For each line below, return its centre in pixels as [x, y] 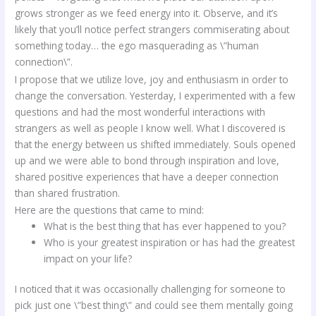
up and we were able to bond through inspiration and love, [147, 160]
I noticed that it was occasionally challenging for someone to [151, 289]
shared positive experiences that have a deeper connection [147, 176]
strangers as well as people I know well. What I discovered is [151, 128]
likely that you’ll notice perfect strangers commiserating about [152, 30]
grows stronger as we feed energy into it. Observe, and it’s [147, 13]
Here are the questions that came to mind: [110, 209]
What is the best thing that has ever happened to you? [165, 226]
